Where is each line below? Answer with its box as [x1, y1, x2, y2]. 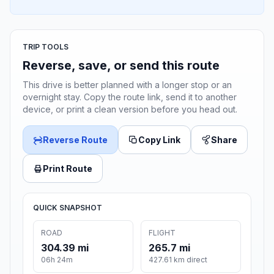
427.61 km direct [149, 255, 207, 265]
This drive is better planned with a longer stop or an [23, 80, 232, 91]
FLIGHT [149, 228, 176, 238]
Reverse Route [43, 135, 108, 146]
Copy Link [138, 135, 180, 146]
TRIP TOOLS [23, 42, 68, 52]
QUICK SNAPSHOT [33, 203, 102, 213]
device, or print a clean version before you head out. [23, 104, 237, 115]
